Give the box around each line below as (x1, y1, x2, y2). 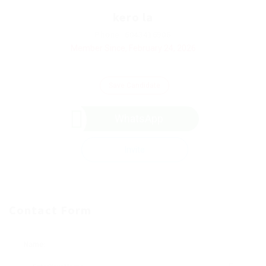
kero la (112, 9, 154, 24)
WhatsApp (115, 112, 163, 125)
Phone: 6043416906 (95, 28, 171, 40)
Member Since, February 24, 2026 (70, 43, 196, 53)
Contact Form (9, 202, 92, 217)
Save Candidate (109, 81, 160, 90)
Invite (124, 144, 145, 154)
